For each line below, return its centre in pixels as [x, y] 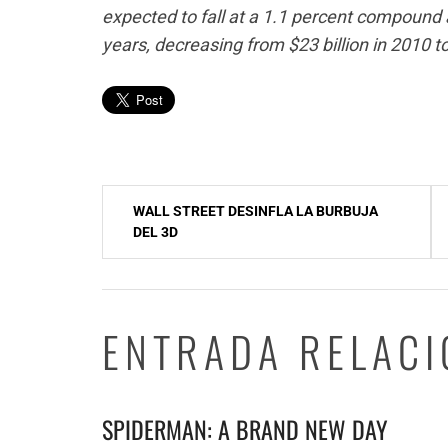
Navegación [164, 204]
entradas [150, 284]
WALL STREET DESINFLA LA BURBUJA [255, 211]
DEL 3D [155, 232]
